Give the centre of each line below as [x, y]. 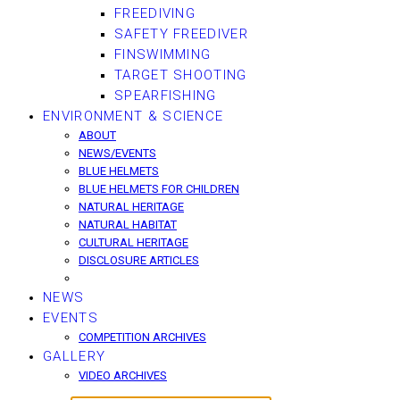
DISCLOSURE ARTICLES [139, 260]
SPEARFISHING [166, 96]
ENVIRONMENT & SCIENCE [133, 116]
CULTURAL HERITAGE [133, 242]
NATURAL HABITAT [128, 225]
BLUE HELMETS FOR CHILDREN [159, 189]
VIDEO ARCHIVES [123, 375]
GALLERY [75, 356]
